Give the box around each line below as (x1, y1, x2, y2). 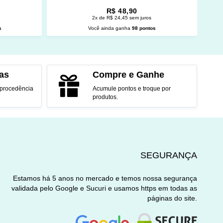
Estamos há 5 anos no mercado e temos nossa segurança (13, 174, 197, 182)
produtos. (92, 94, 118, 101)
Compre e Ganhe (92, 70, 164, 80)
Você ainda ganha (88, 25, 132, 31)
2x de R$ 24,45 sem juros (92, 14, 152, 20)
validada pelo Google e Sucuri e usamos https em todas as (11, 184, 197, 192)
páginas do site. (147, 194, 197, 202)
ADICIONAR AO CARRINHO (76, 41, 157, 49)
